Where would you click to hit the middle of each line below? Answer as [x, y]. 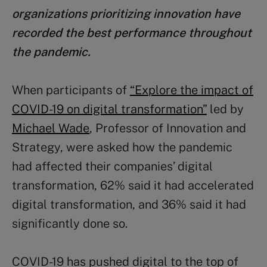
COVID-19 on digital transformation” [109, 109]
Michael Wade [51, 128]
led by [225, 109]
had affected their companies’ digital [112, 167]
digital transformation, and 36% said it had [129, 205]
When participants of [71, 90]
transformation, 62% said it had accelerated [133, 186]
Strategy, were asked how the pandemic [122, 148]
